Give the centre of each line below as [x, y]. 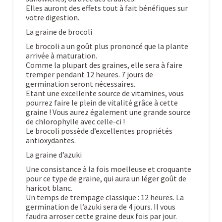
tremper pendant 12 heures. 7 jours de [89, 75]
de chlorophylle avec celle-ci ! [75, 122]
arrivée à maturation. [61, 56]
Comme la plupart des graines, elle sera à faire [104, 65]
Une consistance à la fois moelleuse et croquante [108, 169]
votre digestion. [52, 18]
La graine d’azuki [54, 155]
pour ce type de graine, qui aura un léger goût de [106, 179]
